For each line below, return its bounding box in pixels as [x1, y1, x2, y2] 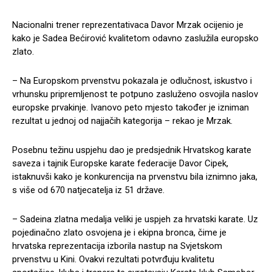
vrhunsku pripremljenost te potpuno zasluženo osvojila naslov [12, 89, 258, 100]
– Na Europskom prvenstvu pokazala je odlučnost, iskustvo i [12, 75, 252, 87]
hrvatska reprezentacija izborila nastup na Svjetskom [12, 240, 222, 252]
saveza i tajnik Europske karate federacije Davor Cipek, [12, 158, 228, 169]
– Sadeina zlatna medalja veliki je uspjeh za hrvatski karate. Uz [12, 214, 258, 225]
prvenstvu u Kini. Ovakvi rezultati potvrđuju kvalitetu [12, 254, 214, 265]
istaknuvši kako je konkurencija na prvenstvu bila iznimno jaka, [12, 171, 257, 183]
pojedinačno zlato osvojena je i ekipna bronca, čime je [12, 227, 226, 239]
